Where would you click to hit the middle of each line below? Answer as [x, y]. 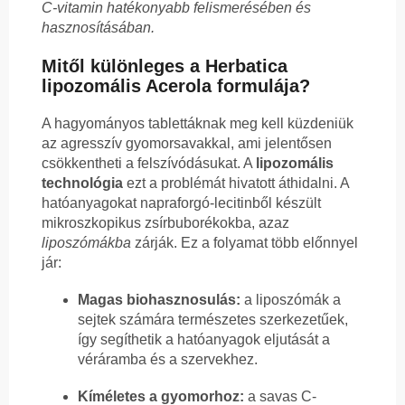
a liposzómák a [291, 299]
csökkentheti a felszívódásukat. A [149, 163]
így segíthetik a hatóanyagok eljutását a [204, 339]
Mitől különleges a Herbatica [165, 66]
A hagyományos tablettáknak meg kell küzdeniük [198, 123]
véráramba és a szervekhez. [168, 359]
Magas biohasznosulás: [159, 299]
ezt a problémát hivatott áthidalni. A [236, 183]
